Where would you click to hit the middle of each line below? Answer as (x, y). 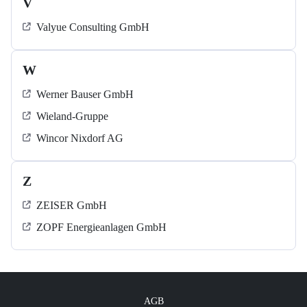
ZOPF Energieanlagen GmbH (101, 228)
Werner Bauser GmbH (85, 95)
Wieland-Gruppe (72, 116)
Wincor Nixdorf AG (80, 138)
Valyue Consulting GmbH (93, 27)
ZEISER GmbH (72, 206)
